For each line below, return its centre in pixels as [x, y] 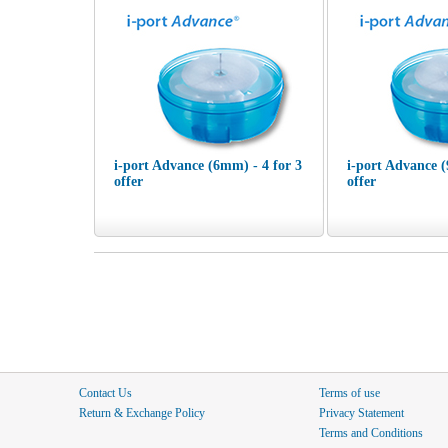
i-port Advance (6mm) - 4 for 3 [208, 165]
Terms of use [349, 393]
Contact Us [105, 393]
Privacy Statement [361, 413]
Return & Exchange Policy [142, 413]
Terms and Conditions [371, 433]
